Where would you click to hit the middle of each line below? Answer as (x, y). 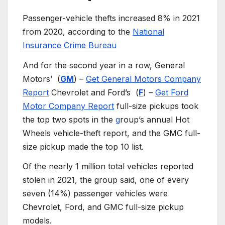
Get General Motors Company (143, 79)
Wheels (37, 133)
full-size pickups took (156, 106)
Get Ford (172, 92)
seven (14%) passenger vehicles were (95, 194)
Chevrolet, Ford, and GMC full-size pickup (103, 207)
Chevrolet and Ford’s (91, 92)
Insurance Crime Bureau (70, 45)
